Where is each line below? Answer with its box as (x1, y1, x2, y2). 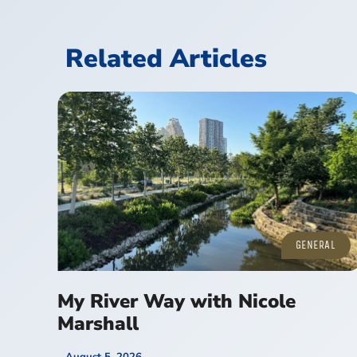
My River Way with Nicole (57, 288, 296, 315)
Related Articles (65, 41, 267, 76)
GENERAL (295, 238, 335, 253)
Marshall (57, 311, 139, 337)
